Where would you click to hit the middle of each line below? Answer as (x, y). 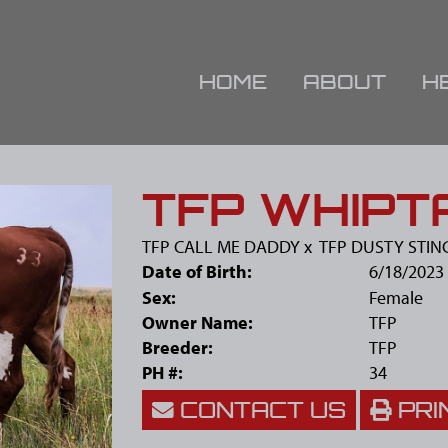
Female (396, 297)
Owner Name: (197, 322)
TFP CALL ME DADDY (220, 246)
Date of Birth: (196, 271)
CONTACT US (259, 410)
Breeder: (177, 347)
